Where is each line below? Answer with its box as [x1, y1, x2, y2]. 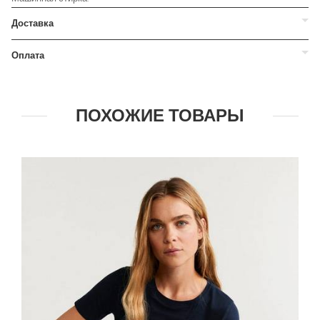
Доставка [11, 18, 54, 29]
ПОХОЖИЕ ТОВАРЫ [76, 105, 244, 126]
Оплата [11, 50, 44, 61]
